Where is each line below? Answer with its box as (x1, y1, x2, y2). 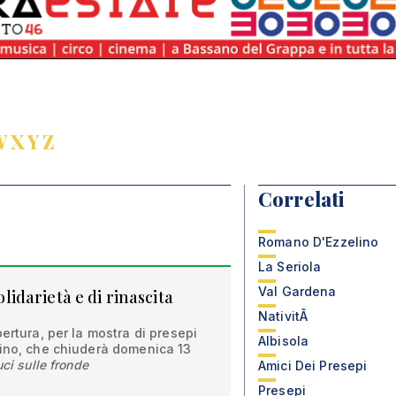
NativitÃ (258, 308, 312, 324)
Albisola (258, 333, 309, 348)
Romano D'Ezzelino (258, 234, 379, 249)
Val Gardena (258, 284, 337, 299)
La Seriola (258, 259, 322, 274)
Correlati (258, 186, 345, 212)
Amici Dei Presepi (258, 358, 368, 373)
